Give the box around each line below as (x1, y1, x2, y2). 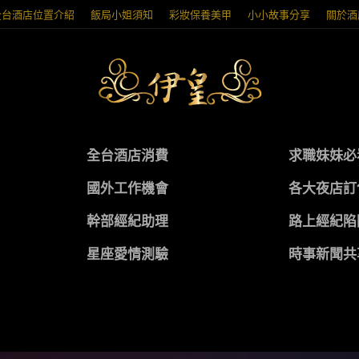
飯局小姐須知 (91, 8, 153, 21)
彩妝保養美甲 (169, 8, 232, 21)
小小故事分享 (248, 8, 310, 21)
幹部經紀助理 (86, 213, 168, 229)
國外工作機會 (86, 180, 168, 196)
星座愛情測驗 (86, 246, 168, 262)
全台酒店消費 (86, 147, 168, 163)
